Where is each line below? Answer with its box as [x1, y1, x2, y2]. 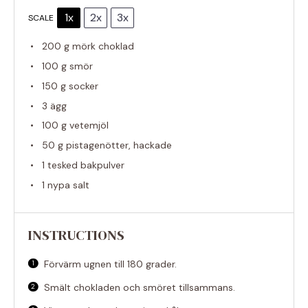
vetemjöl [67, 119, 109, 132]
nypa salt [45, 178, 89, 191]
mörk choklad [69, 40, 134, 53]
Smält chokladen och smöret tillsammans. [44, 280, 236, 294]
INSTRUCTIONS [28, 225, 124, 245]
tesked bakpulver [45, 158, 124, 171]
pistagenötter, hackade [63, 139, 172, 152]
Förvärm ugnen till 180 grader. [44, 257, 177, 270]
